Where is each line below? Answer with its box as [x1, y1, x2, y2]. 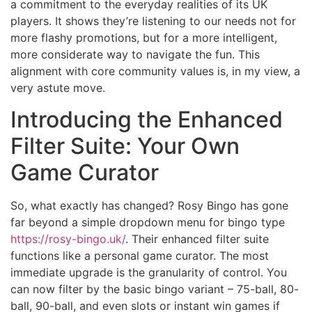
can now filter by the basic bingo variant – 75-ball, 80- [10, 281, 299, 296]
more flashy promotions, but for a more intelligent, [10, 31, 277, 45]
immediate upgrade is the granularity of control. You [10, 265, 287, 279]
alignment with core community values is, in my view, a [10, 64, 300, 79]
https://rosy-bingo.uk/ [10, 231, 125, 246]
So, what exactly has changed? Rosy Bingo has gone [10, 198, 288, 212]
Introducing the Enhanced [10, 105, 283, 133]
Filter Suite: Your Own [10, 132, 240, 159]
